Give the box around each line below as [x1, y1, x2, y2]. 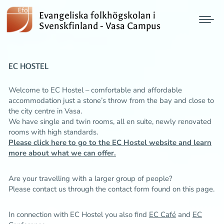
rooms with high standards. [8, 127, 98, 137]
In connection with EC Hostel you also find [8, 209, 149, 220]
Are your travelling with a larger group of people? [8, 173, 172, 184]
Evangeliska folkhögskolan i [39, 10, 156, 21]
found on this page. [149, 184, 214, 194]
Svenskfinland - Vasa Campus [39, 20, 161, 32]
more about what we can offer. [8, 148, 116, 158]
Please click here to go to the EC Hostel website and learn [8, 137, 211, 148]
